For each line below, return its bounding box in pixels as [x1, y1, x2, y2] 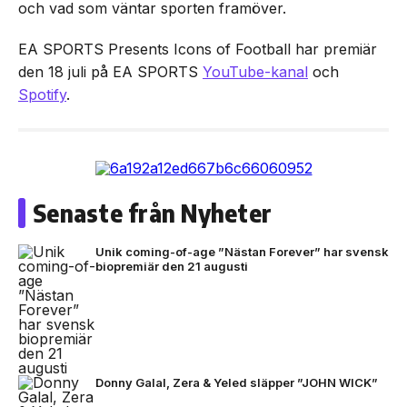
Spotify [18, 85, 66, 104]
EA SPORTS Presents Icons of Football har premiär [18, 40, 377, 59]
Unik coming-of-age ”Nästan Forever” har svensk [95, 244, 389, 260]
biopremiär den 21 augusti [95, 259, 248, 274]
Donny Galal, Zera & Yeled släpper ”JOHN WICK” [95, 375, 378, 391]
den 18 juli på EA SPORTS [18, 63, 203, 82]
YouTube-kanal [203, 63, 308, 82]
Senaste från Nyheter [33, 198, 273, 229]
